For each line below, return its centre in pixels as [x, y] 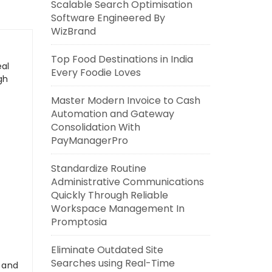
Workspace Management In [117, 209]
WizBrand [73, 31]
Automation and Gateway [112, 114]
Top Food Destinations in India [122, 59]
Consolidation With [95, 127]
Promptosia [79, 222]
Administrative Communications [127, 182]
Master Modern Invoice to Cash [125, 100]
